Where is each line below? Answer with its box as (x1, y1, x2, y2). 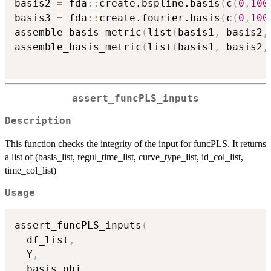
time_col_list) (5, 165, 56, 175)
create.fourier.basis (99, 12, 220, 24)
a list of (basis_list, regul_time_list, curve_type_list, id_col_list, (5, 151, 243, 162)
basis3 (15, 12, 57, 24)
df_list (15, 234, 69, 246)
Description (5, 115, 71, 126)
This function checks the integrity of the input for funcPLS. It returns (5, 138, 266, 149)
